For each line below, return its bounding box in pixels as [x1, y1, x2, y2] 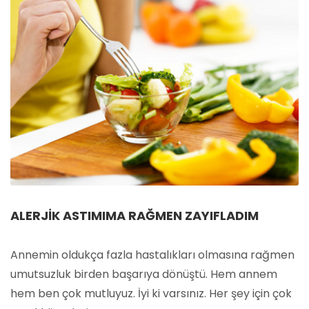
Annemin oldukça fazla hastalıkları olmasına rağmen [10, 246, 295, 263]
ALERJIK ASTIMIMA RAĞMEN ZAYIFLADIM [10, 206, 259, 224]
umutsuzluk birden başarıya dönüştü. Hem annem [10, 266, 277, 282]
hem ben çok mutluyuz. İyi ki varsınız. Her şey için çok [10, 285, 292, 301]
